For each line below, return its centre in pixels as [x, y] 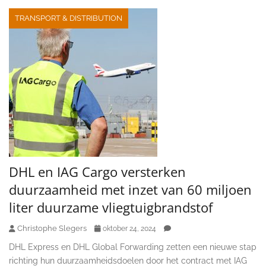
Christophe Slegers [52, 228]
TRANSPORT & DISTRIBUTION [69, 18]
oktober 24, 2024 [129, 228]
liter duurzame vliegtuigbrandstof [111, 207]
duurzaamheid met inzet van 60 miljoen [130, 189]
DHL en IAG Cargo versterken [97, 171]
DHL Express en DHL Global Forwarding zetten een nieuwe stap [133, 247]
